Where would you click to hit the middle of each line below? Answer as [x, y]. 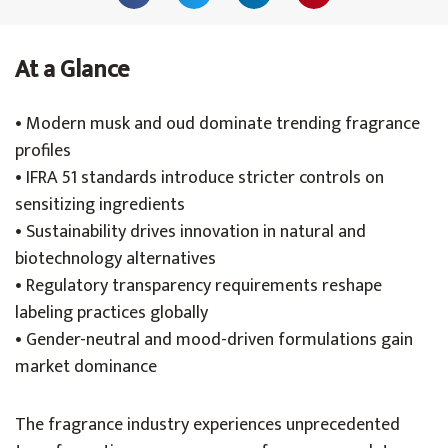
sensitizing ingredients [100, 205]
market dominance [86, 367]
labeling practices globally [111, 313]
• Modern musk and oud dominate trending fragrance [217, 124]
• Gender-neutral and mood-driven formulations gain [214, 340]
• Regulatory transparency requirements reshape [198, 286]
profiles [43, 151]
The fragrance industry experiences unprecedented [207, 425]
